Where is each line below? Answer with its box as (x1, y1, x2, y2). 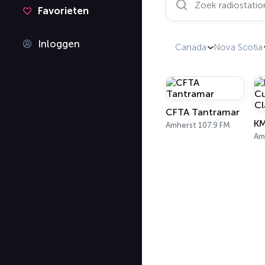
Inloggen (38, 38, 80, 50)
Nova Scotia (214, 42, 263, 53)
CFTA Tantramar (166, 106, 240, 118)
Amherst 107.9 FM (166, 121, 230, 130)
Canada (175, 42, 206, 53)
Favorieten (38, 5, 89, 17)
